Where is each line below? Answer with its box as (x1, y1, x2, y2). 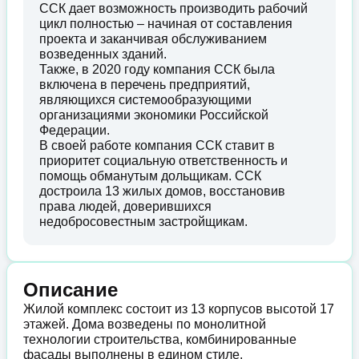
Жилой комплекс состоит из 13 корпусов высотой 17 (23, 302, 334, 316)
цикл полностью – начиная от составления (39, 17, 292, 30)
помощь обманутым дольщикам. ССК (39, 169, 261, 183)
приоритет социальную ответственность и (39, 154, 288, 167)
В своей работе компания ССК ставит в (39, 139, 275, 152)
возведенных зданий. (39, 47, 167, 61)
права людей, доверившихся (39, 200, 212, 213)
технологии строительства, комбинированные (23, 333, 296, 346)
